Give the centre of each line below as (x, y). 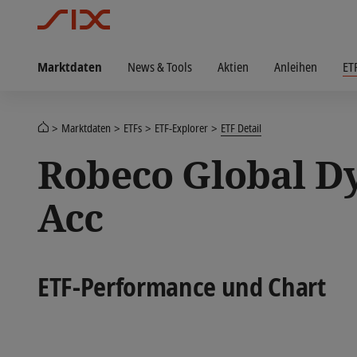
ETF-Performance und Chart (182, 286)
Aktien (233, 67)
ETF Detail (241, 128)
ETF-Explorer (181, 128)
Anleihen (296, 67)
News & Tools (160, 67)
